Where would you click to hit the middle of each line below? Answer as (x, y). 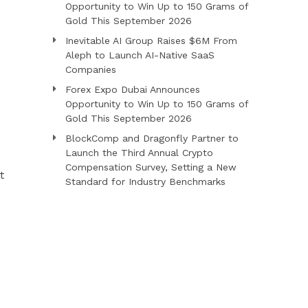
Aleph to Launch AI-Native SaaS (140, 55)
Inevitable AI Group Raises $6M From (151, 40)
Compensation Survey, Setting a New (151, 167)
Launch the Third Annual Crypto (139, 152)
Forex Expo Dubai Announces (132, 89)
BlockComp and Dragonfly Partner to (152, 138)
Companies (90, 69)
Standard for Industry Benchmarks (145, 181)
